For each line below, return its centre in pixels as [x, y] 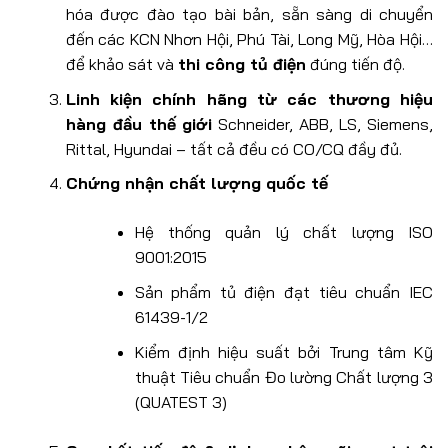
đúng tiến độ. [355, 64]
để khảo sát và [121, 64]
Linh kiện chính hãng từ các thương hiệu [249, 98]
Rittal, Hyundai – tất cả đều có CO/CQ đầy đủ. [233, 148]
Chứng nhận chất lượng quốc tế [196, 183]
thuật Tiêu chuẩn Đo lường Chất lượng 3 [283, 376]
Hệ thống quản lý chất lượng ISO [283, 232]
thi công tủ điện [241, 64]
